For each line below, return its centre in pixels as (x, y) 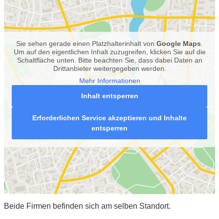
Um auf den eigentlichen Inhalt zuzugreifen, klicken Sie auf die (109, 52)
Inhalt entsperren (109, 96)
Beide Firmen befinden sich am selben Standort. (87, 206)
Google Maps (179, 44)
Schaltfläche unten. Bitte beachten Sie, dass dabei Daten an (109, 60)
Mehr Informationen (109, 81)
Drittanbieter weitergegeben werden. (109, 69)
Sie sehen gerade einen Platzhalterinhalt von (86, 44)
